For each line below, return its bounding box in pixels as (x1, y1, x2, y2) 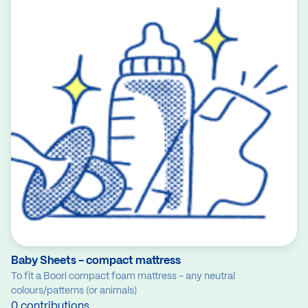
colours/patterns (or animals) (11, 286, 137, 296)
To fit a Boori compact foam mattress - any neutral (11, 272, 235, 282)
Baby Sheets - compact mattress (11, 256, 181, 267)
